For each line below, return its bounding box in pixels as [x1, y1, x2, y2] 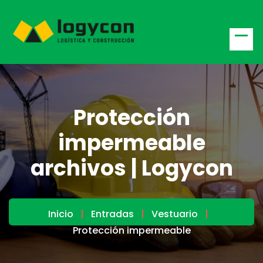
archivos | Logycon [30, 153, 233, 184]
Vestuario [151, 207, 198, 221]
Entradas [90, 207, 134, 221]
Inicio [48, 207, 73, 221]
